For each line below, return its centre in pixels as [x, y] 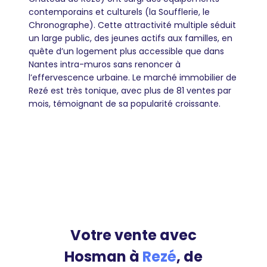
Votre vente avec [133, 235]
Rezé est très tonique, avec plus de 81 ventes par [130, 91]
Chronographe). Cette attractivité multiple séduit [132, 25]
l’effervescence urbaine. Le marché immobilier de [133, 77]
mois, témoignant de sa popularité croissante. [125, 104]
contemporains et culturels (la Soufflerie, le [119, 12]
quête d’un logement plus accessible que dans [126, 51]
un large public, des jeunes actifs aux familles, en [131, 38]
